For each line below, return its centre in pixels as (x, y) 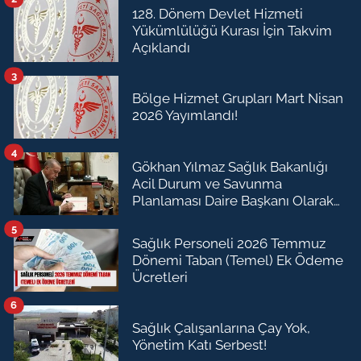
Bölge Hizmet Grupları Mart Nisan (238, 98)
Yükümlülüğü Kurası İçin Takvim (232, 30)
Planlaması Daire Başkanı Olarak (233, 200)
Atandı (153, 217)
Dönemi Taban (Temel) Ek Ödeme (238, 260)
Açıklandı (161, 47)
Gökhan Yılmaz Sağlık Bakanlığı (230, 166)
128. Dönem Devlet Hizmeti (218, 13)
